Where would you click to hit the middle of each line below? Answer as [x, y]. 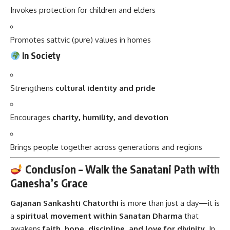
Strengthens [33, 88]
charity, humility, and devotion [110, 118]
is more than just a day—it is [169, 203]
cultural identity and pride [106, 88]
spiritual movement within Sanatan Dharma [99, 216]
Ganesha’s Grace [49, 183]
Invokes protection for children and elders [83, 10]
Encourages [31, 118]
